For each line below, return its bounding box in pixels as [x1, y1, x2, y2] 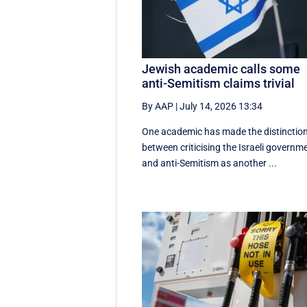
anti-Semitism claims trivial [142, 76, 295, 91]
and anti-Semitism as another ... [142, 158, 278, 169]
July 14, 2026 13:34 [180, 101, 263, 112]
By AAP [142, 101, 174, 112]
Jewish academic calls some [142, 62, 301, 77]
